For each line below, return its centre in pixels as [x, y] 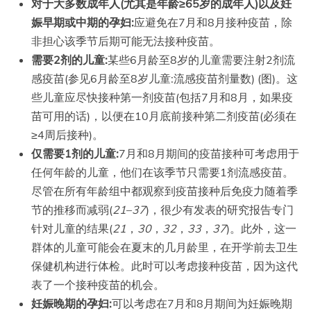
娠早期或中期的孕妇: [83, 22]
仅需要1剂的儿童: [75, 153]
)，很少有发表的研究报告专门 [220, 209]
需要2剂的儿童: [69, 59]
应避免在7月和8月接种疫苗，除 [213, 22]
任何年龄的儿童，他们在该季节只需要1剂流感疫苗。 [162, 172]
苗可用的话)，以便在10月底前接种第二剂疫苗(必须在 [164, 116]
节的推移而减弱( [72, 209]
